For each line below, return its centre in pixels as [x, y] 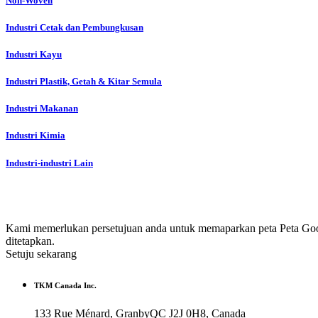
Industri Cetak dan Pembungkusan [75, 27]
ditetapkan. [30, 241]
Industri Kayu [34, 54]
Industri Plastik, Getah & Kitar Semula [84, 82]
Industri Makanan [42, 109]
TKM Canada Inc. [65, 285]
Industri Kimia [35, 136]
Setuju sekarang [41, 253]
